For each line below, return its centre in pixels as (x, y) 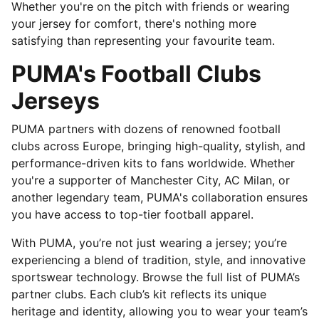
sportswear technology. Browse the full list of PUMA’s (156, 277)
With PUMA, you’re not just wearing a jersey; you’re (149, 243)
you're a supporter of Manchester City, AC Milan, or (151, 180)
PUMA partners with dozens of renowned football (146, 129)
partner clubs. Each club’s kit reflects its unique (139, 294)
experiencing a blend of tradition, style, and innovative (158, 260)
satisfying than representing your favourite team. (143, 41)
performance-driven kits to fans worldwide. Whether (153, 163)
